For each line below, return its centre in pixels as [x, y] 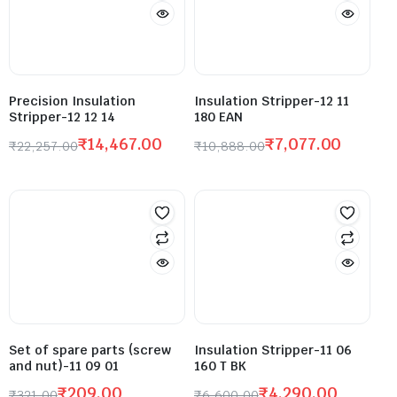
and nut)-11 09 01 [64, 366]
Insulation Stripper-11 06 [273, 350]
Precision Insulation [72, 101]
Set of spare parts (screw [90, 350]
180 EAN [218, 117]
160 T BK [220, 366]
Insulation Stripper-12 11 [272, 101]
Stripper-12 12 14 [62, 117]
